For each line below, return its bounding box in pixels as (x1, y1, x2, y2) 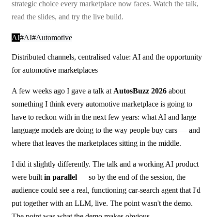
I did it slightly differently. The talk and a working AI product (12, 160, 199, 169)
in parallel (44, 173, 77, 182)
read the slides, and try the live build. (12, 12, 124, 21)
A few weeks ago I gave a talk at (12, 87, 113, 95)
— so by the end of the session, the (77, 173, 186, 182)
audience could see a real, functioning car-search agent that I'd (12, 186, 201, 195)
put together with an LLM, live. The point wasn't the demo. (12, 199, 193, 208)
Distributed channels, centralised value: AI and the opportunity (12, 53, 202, 62)
